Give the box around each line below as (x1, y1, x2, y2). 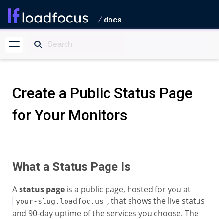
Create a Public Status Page (12, 85, 193, 102)
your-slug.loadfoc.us (16, 197, 104, 206)
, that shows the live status (107, 196, 205, 206)
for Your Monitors (12, 107, 127, 124)
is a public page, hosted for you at (65, 184, 191, 195)
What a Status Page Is (12, 160, 131, 174)
